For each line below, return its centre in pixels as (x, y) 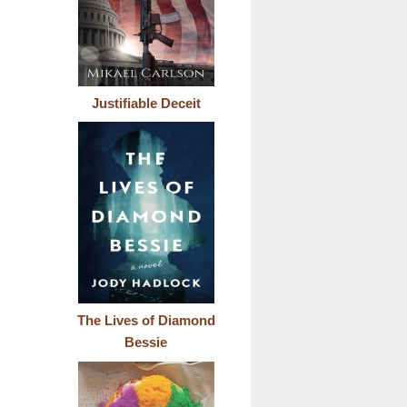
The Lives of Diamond (146, 321)
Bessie (146, 342)
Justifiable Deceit (146, 103)
